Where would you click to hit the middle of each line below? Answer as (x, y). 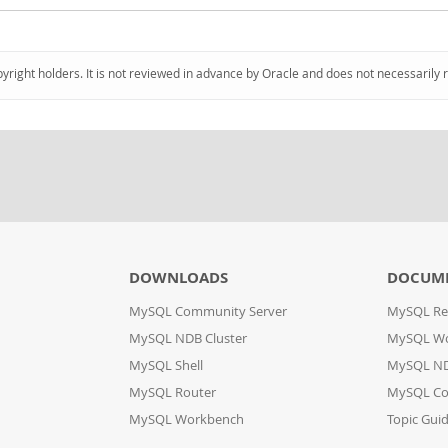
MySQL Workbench (186, 419)
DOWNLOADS (178, 277)
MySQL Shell (165, 365)
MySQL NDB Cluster (187, 338)
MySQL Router (172, 392)
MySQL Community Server (207, 311)
